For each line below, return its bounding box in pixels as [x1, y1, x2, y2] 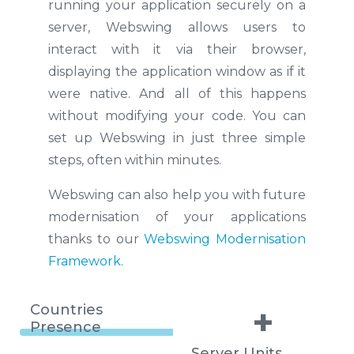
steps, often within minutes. [47, 153, 221, 168]
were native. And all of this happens [47, 86, 307, 101]
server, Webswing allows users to [47, 20, 307, 35]
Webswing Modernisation [144, 232, 307, 247]
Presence [30, 318, 102, 336]
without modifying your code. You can [47, 108, 307, 123]
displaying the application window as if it [47, 64, 307, 79]
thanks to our [47, 232, 145, 247]
